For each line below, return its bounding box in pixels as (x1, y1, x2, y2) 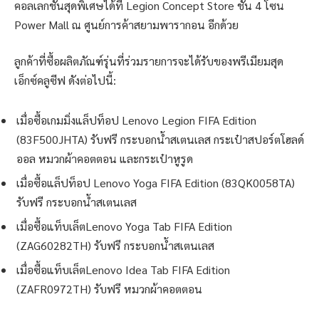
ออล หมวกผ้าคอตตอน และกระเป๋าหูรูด (16, 151, 193, 167)
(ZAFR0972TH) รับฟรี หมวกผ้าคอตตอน (16, 281, 202, 297)
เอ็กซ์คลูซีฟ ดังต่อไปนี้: (14, 73, 116, 88)
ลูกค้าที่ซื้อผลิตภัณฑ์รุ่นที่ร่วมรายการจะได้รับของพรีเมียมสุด (14, 53, 283, 69)
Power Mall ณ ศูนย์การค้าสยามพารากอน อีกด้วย (14, 16, 239, 32)
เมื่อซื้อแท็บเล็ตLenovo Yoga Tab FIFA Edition (16, 219, 232, 234)
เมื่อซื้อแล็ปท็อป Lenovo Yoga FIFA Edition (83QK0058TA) (16, 175, 295, 191)
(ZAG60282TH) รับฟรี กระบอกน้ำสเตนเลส (16, 238, 217, 253)
